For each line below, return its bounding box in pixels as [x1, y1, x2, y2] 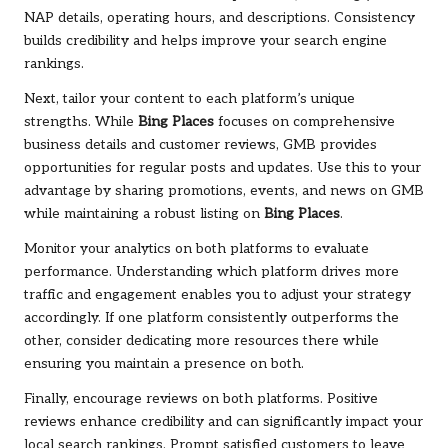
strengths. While [24, 114, 138, 131]
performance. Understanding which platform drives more [24, 264, 399, 281]
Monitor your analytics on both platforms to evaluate [24, 241, 369, 258]
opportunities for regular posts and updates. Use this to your [24, 160, 421, 177]
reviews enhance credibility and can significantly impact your [24, 414, 423, 431]
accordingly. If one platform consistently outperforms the [24, 310, 399, 327]
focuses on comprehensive [214, 114, 395, 131]
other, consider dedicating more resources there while [24, 333, 379, 350]
